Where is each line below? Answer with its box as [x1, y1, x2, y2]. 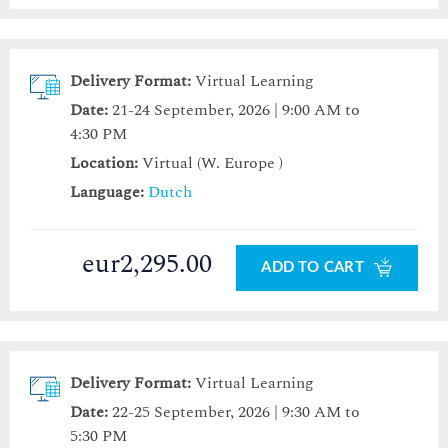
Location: [70, 151, 138, 176]
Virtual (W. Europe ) [138, 151, 283, 176]
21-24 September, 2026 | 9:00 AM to [112, 98, 360, 123]
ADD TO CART [261, 260, 368, 276]
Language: [70, 180, 144, 205]
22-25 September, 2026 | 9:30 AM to [112, 400, 360, 425]
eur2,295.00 [82, 244, 213, 285]
